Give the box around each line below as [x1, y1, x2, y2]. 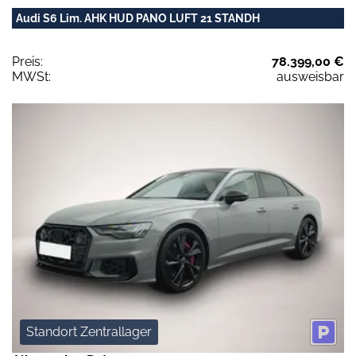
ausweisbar [277, 69, 344, 85]
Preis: [12, 54, 43, 70]
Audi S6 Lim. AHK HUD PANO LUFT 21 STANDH [16, 12, 260, 25]
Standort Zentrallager [26, 323, 152, 339]
